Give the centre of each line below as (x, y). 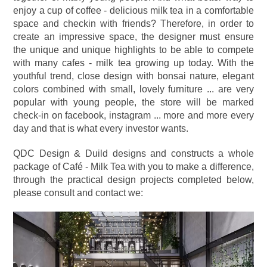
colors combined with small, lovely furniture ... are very (133, 89)
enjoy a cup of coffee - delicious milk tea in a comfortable (133, 10)
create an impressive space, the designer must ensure (133, 37)
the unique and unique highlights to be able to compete (133, 50)
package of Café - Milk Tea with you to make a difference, (133, 167)
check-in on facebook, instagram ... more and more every (133, 115)
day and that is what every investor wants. (101, 128)
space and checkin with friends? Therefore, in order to (133, 24)
